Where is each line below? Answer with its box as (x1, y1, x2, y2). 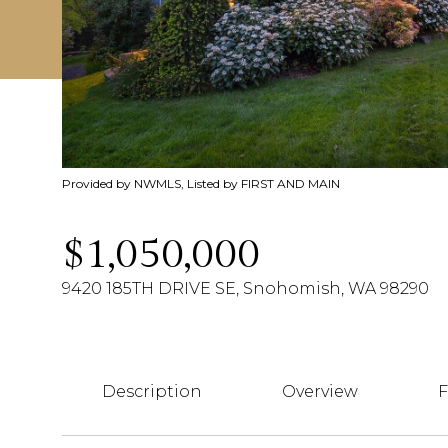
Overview (282, 382, 358, 401)
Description (102, 382, 202, 401)
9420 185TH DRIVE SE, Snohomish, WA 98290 (62, 279, 429, 298)
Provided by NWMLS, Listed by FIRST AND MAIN (62, 176, 340, 191)
